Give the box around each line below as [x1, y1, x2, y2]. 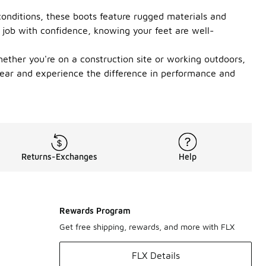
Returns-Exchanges [21, 151, 97, 161]
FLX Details [131, 250, 180, 261]
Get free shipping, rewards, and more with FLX [59, 221, 235, 232]
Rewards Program [59, 205, 131, 216]
